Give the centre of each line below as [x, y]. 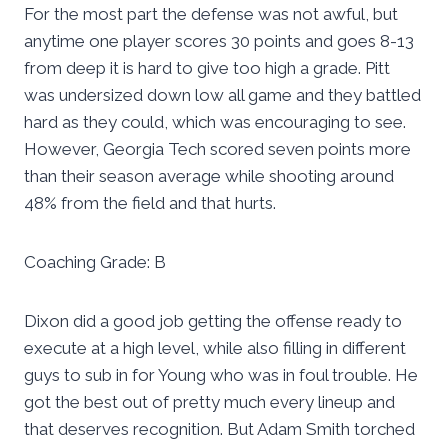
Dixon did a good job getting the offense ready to [213, 321]
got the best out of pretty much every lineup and [209, 402]
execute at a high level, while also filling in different [215, 348]
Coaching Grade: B [95, 262]
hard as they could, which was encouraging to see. [215, 122]
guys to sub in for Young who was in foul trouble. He [221, 375]
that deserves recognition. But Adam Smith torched [219, 429]
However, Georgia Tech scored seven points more [217, 149]
